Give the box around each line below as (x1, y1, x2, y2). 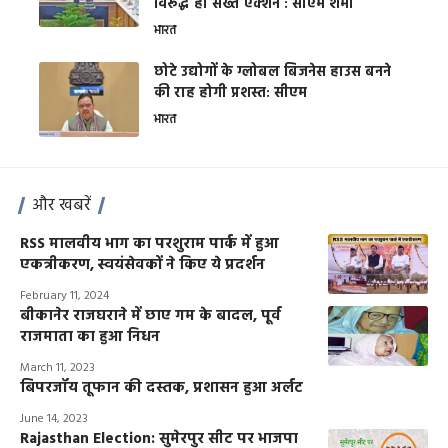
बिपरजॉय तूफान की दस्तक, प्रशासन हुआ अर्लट (20, 376, 303, 401)
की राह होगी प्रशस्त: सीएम (154, 82, 307, 106)
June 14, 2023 (20, 409, 88, 430)
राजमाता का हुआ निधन (20, 325, 160, 350)
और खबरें (32, 192, 91, 220)
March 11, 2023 (20, 358, 95, 379)
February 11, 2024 (20, 286, 109, 307)
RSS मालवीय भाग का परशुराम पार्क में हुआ (20, 232, 279, 257)
